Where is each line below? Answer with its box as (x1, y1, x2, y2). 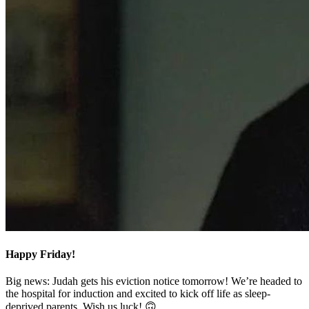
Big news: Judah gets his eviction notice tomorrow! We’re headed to (6, 275, 302, 288)
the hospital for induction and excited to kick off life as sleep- (6, 288, 270, 300)
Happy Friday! (6, 248, 75, 261)
